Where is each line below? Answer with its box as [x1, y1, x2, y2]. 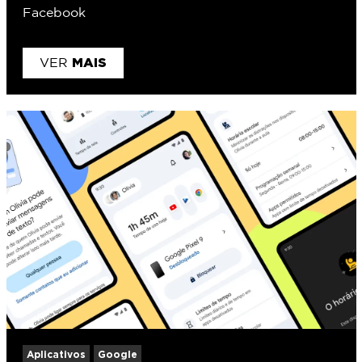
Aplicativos [26, 348, 86, 360]
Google [97, 348, 137, 360]
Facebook [22, 6, 86, 19]
